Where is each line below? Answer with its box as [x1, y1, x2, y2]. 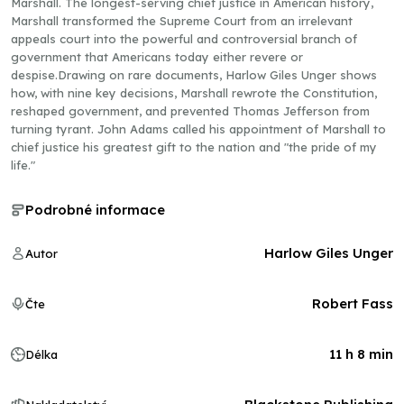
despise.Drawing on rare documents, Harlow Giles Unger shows [11, 68, 377, 82]
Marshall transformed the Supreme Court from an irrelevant [11, 14, 353, 28]
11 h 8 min [329, 345, 393, 363]
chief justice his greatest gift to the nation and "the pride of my [11, 140, 377, 154]
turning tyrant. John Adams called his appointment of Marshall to [11, 122, 386, 136]
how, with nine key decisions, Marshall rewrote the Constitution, [11, 86, 377, 100]
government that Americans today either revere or [11, 50, 303, 64]
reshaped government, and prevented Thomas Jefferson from [11, 104, 370, 118]
